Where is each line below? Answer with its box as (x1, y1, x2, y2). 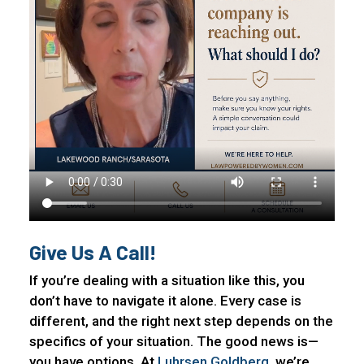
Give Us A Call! (29, 240, 157, 264)
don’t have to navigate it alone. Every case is (29, 292, 301, 309)
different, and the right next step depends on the (29, 313, 333, 329)
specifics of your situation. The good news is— (29, 333, 318, 349)
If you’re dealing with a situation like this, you (29, 272, 305, 288)
